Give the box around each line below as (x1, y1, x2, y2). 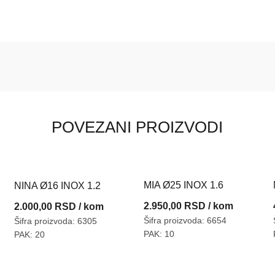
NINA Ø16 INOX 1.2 (14, 180, 101, 192)
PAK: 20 (14, 230, 45, 240)
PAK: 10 (143, 229, 174, 239)
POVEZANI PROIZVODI (52, 118, 223, 136)
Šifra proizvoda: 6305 (14, 216, 97, 227)
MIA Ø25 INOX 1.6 (143, 180, 223, 190)
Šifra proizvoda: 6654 (143, 215, 227, 225)
